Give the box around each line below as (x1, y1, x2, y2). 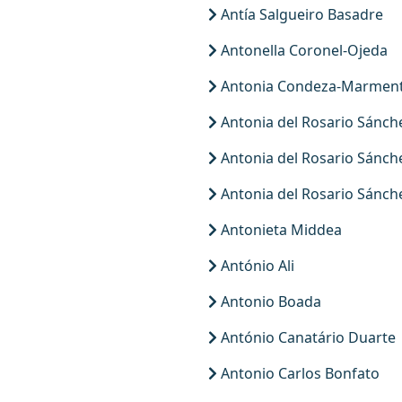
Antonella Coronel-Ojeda (217, 40, 388, 60)
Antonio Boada (217, 292, 321, 311)
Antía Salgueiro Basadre (217, 4, 383, 24)
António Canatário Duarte (217, 328, 396, 347)
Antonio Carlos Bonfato (217, 363, 380, 383)
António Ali (217, 256, 294, 275)
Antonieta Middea (217, 220, 342, 240)
